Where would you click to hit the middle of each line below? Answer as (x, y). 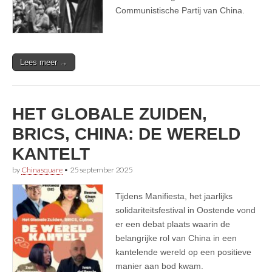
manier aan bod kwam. (159, 266)
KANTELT (51, 154)
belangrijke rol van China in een (176, 238)
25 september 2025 (101, 169)
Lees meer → (44, 62)
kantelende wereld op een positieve (183, 252)
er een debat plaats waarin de (173, 224)
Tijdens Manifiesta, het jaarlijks (174, 196)
